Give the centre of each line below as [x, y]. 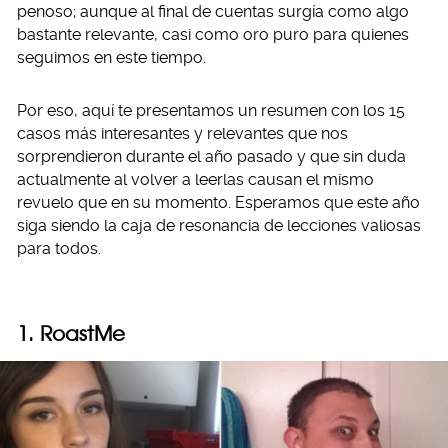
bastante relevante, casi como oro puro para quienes [213, 34]
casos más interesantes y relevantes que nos [182, 133]
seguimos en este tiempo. [111, 57]
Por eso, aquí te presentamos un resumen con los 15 [211, 110]
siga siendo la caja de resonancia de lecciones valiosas [219, 225]
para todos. [59, 248]
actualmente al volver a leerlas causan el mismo [195, 179]
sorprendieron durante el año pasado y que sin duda [211, 156]
